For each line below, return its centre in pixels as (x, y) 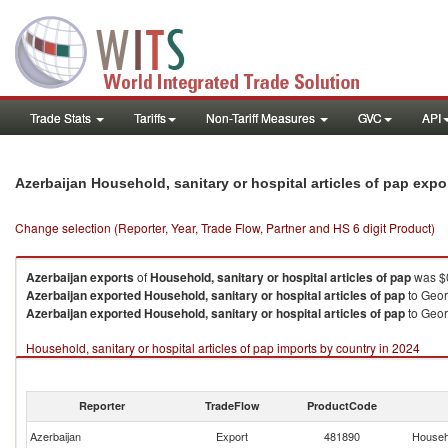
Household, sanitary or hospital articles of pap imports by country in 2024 (223, 347)
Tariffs (150, 117)
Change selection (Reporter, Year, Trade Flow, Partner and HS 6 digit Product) (225, 227)
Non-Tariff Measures (262, 117)
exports (112, 277)
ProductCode (342, 405)
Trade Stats (62, 117)
